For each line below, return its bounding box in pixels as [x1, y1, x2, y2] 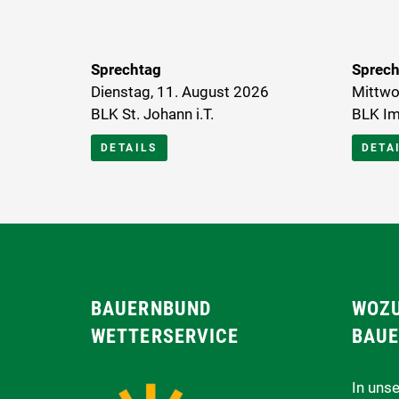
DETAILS [101, 141, 158, 154]
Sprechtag [91, 60, 161, 78]
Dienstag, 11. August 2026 [91, 82, 269, 101]
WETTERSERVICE [91, 323, 240, 347]
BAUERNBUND [91, 296, 212, 320]
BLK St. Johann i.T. [91, 104, 214, 123]
